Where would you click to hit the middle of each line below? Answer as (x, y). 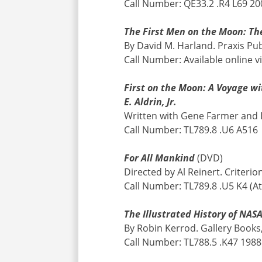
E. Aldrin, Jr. (151, 101)
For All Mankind (160, 158)
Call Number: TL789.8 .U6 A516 (191, 130)
